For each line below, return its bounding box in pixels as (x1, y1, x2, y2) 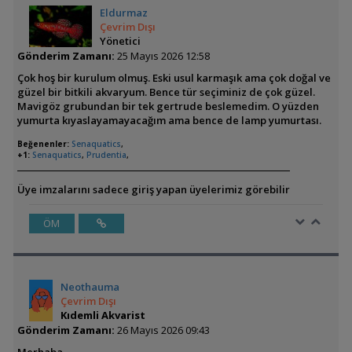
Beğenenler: (16, 137, 69, 149)
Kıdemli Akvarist (60, 307, 145, 322)
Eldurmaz (100, 5, 148, 20)
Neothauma (60, 279, 119, 294)
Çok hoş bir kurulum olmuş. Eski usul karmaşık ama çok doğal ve (16, 70, 331, 85)
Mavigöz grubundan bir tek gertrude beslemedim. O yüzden (16, 98, 319, 113)
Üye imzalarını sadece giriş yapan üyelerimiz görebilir (16, 181, 290, 196)
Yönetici (100, 33, 141, 48)
